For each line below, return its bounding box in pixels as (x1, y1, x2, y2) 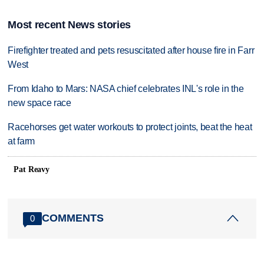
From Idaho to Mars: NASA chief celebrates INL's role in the (8, 84, 244, 94)
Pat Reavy (14, 164, 50, 174)
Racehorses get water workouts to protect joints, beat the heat (8, 122, 252, 133)
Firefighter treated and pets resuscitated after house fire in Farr (8, 45, 255, 56)
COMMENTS (42, 212, 104, 225)
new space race (8, 98, 71, 108)
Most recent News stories (8, 19, 131, 31)
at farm (8, 136, 35, 147)
